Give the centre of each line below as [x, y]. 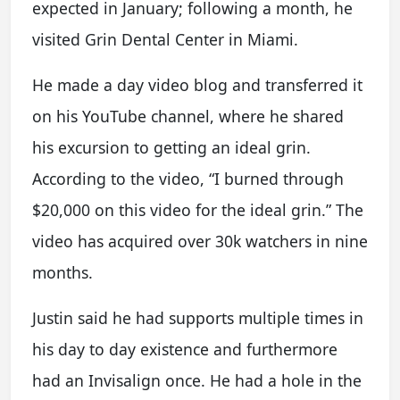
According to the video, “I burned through [188, 179]
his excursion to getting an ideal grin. [171, 147]
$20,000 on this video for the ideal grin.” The [198, 210]
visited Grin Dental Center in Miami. [165, 39]
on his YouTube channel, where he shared [188, 116]
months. [62, 272]
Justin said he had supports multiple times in [198, 318]
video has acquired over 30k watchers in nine [200, 241]
